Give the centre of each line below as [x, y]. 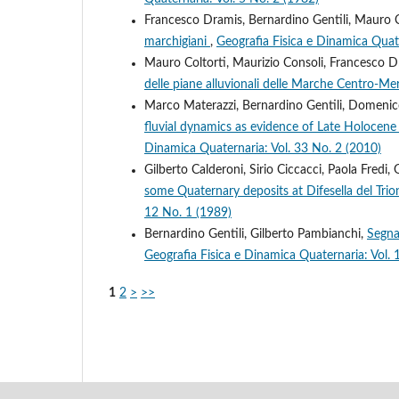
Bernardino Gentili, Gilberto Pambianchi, [256, 234]
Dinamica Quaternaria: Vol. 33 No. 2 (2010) [263, 148]
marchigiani [177, 41]
